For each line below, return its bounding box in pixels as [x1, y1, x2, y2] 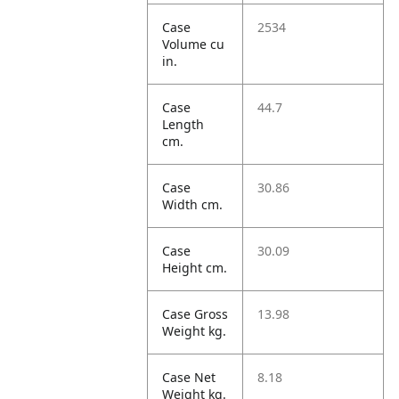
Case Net [162, 369, 216, 386]
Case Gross [162, 305, 229, 322]
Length [162, 116, 205, 133]
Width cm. [162, 196, 224, 213]
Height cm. [162, 259, 228, 276]
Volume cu [162, 36, 225, 53]
